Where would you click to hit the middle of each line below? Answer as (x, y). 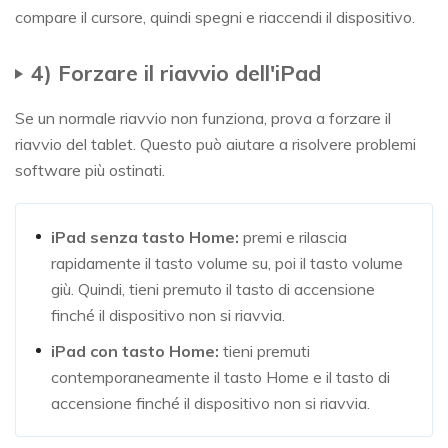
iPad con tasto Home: (135, 351)
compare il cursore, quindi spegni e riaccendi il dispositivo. (215, 17)
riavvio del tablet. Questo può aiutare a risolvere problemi (215, 144)
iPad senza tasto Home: (145, 237)
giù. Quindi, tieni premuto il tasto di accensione (213, 289)
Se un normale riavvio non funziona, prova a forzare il (203, 118)
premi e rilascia (293, 237)
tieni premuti (264, 351)
